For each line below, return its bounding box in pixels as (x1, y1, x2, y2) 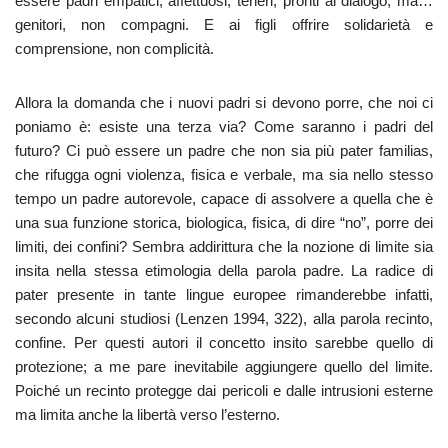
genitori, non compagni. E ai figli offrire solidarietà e (15, 16, 433, 33)
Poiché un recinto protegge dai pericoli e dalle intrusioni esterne (15, 382, 433, 399)
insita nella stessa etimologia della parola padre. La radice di (15, 262, 433, 279)
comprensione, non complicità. (15, 40, 214, 57)
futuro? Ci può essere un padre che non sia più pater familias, (15, 142, 433, 159)
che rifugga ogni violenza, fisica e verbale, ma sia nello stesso (15, 166, 433, 183)
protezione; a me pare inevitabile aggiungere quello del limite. (15, 358, 433, 375)
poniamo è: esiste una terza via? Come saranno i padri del (15, 118, 433, 135)
